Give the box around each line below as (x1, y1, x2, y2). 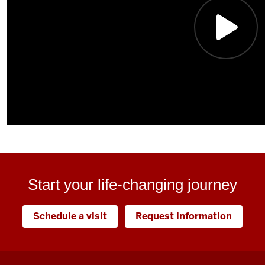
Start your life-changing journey (28, 176, 237, 193)
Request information (135, 210, 232, 222)
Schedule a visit (33, 210, 107, 222)
